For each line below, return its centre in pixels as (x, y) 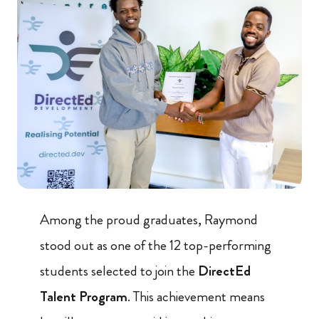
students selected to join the (119, 271)
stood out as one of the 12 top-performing (156, 245)
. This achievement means (196, 296)
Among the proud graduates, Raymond (149, 219)
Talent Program (84, 296)
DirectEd (224, 271)
